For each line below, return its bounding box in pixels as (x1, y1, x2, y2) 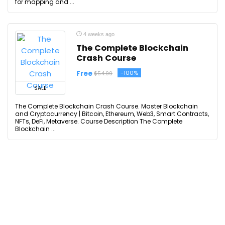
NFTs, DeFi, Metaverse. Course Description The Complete (15, 117, 182, 126)
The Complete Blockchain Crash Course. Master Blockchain (15, 102, 198, 110)
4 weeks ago (82, 31, 115, 37)
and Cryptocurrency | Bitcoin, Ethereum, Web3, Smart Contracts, (15, 109, 209, 118)
